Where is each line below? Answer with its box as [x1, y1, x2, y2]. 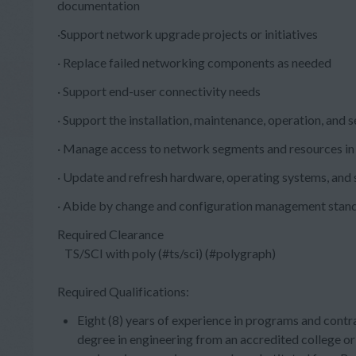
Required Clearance [57, 226, 164, 242]
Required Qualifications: [57, 284, 189, 299]
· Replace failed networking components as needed [57, 55, 331, 70]
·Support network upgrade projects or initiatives [57, 26, 318, 41]
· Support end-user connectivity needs [57, 83, 261, 99]
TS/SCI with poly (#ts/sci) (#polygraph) [57, 246, 276, 261]
